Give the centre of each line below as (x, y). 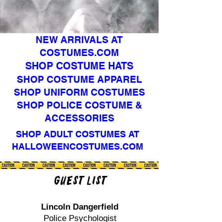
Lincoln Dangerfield (80, 207)
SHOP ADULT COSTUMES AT (78, 134)
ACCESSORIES (79, 118)
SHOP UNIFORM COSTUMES (79, 92)
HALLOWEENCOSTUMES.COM (78, 146)
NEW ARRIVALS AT (79, 40)
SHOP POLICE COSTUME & (79, 105)
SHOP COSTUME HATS (79, 66)
